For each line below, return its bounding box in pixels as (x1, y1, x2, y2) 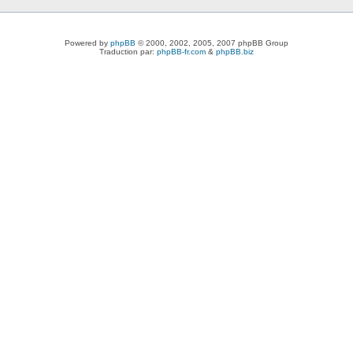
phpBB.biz (216, 47, 254, 56)
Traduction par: (99, 47, 157, 56)
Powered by (65, 39, 110, 47)
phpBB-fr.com (157, 47, 206, 56)
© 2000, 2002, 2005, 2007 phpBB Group (136, 39, 288, 47)
